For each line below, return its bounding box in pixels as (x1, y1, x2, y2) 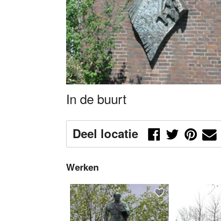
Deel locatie (73, 125, 139, 142)
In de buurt (66, 89, 127, 108)
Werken (66, 160, 99, 174)
